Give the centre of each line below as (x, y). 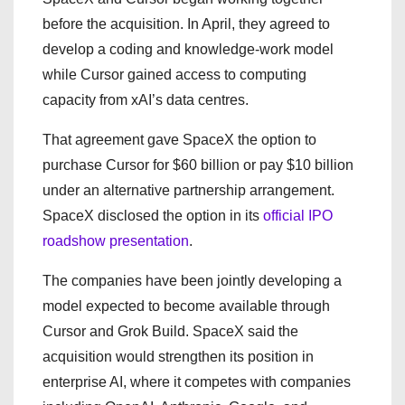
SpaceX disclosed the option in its (153, 215)
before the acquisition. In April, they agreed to (186, 24)
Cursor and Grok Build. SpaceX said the (170, 331)
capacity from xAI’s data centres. (146, 99)
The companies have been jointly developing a (192, 280)
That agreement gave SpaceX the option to (179, 139)
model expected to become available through (186, 306)
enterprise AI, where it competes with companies (197, 381)
